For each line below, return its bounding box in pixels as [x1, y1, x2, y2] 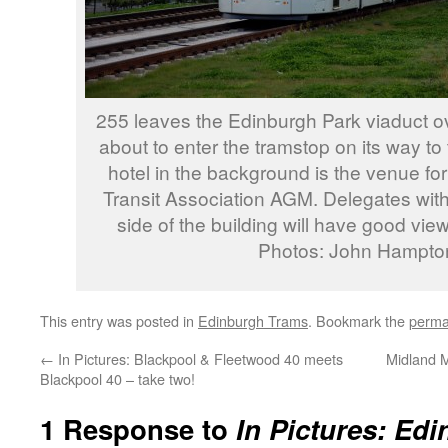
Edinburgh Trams [198, 310, 308, 331]
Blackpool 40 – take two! [40, 368, 195, 389]
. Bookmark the [308, 310, 409, 331]
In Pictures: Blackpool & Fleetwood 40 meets [54, 348, 343, 369]
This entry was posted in [40, 310, 198, 331]
